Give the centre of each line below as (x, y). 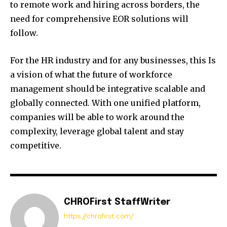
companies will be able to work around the (97, 117)
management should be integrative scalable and (108, 88)
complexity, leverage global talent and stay (97, 131)
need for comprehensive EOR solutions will (99, 18)
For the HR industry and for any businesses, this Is (113, 60)
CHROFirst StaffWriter (117, 202)
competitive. (36, 145)
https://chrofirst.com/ (99, 216)
